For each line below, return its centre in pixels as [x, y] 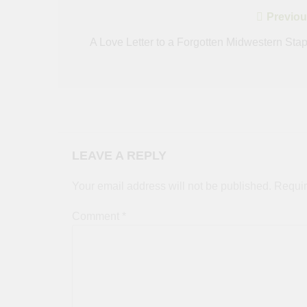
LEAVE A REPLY [119, 156]
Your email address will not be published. [172, 186]
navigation [112, 45]
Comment [97, 217]
